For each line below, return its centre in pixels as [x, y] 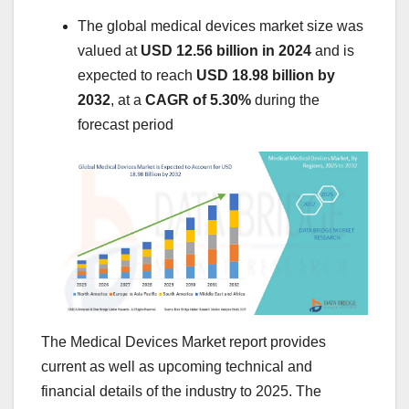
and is [333, 51]
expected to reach [137, 76]
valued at [109, 51]
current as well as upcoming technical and [177, 367]
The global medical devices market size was [220, 26]
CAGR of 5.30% [200, 100]
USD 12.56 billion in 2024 [226, 51]
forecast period [126, 125]
